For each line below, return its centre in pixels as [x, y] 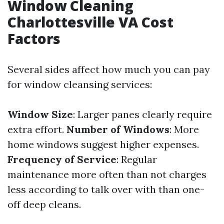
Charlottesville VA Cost [90, 22]
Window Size [40, 114]
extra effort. [37, 129]
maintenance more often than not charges [107, 174]
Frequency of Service [62, 159]
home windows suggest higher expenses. [103, 144]
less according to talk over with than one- [106, 189]
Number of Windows [118, 129]
